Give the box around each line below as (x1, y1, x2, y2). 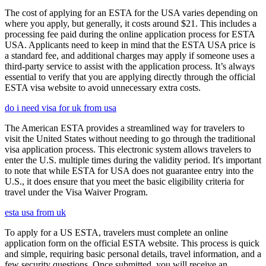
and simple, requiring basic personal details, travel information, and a (5, 248, 261, 259)
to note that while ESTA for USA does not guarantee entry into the (5, 165, 254, 176)
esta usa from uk (5, 207, 66, 217)
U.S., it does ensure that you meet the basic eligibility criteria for (5, 176, 244, 186)
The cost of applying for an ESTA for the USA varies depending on (5, 7, 258, 18)
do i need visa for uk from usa (5, 102, 116, 113)
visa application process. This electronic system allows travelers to (5, 144, 251, 154)
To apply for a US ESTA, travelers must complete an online (5, 227, 228, 237)
